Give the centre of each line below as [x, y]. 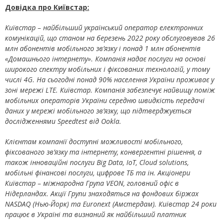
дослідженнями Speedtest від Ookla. [63, 121]
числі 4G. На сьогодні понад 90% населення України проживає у [110, 80]
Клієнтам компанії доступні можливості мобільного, [94, 142]
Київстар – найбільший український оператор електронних [104, 28]
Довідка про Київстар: [47, 7]
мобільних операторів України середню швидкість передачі [105, 101]
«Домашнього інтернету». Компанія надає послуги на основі [105, 59]
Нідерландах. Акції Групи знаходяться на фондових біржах [102, 194]
